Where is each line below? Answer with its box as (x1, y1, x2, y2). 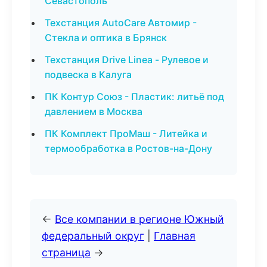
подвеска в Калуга (45, 69, 132, 80)
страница (42, 246, 91, 259)
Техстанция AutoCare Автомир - (45, 17, 197, 29)
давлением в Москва (45, 105, 142, 117)
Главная (154, 229, 195, 242)
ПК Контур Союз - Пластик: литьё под (45, 91, 224, 103)
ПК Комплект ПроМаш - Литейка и (45, 128, 207, 139)
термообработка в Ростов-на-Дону (45, 142, 212, 154)
